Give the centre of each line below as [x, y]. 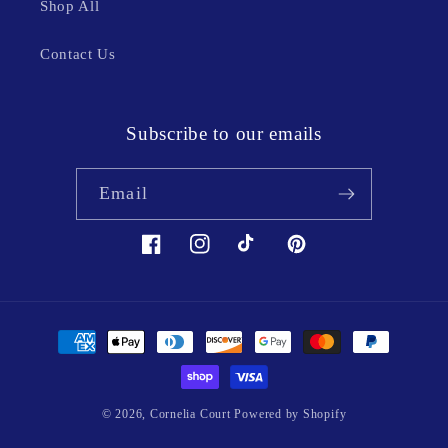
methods [70, 359]
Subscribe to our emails [224, 134]
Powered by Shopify [290, 414]
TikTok [261, 255]
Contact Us [78, 54]
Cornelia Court [190, 414]
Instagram [222, 255]
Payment [70, 331]
